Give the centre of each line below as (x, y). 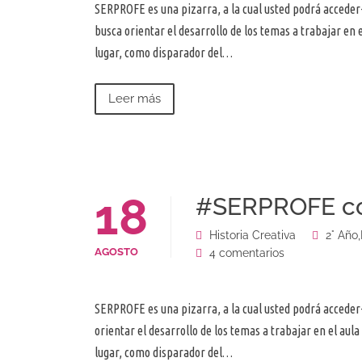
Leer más (135, 99)
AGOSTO (116, 252)
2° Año (342, 236)
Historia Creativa (253, 236)
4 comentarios (245, 253)
